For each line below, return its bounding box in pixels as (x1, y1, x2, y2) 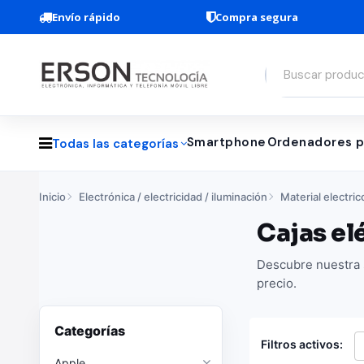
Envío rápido (52, 10, 120, 24)
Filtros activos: (260, 337, 343, 351)
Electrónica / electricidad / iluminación (79, 190, 267, 203)
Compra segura (215, 10, 299, 24)
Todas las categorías (52, 135, 179, 152)
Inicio (39, 190, 66, 203)
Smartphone (187, 134, 266, 150)
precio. (257, 275, 297, 291)
